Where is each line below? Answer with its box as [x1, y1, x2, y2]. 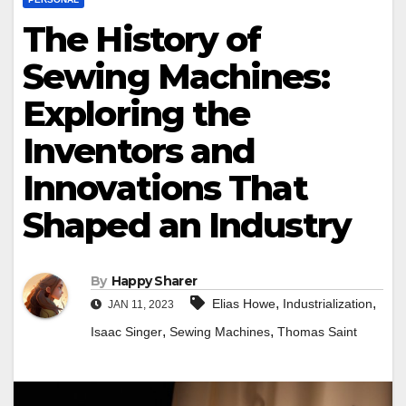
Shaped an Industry [23, 204, 351, 246]
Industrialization [283, 296, 372, 312]
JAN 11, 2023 [105, 298, 174, 312]
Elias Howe [212, 296, 275, 312]
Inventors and [23, 130, 256, 172]
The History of [23, 18, 261, 61]
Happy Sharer [111, 273, 198, 290]
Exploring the [23, 92, 250, 135]
